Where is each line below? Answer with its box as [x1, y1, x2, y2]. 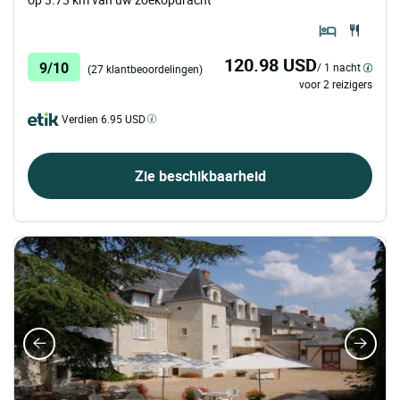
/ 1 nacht [317, 60, 361, 75]
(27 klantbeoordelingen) [87, 62, 203, 77]
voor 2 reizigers [299, 77, 372, 92]
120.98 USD [224, 53, 317, 78]
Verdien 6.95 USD [62, 112, 146, 127]
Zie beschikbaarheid [134, 166, 266, 187]
